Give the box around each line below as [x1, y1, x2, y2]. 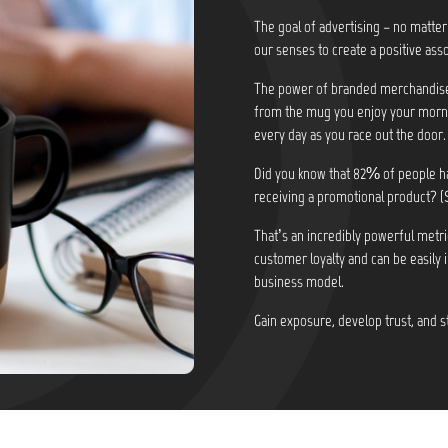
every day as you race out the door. [253, 125, 446, 145]
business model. [253, 272, 344, 292]
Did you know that [253, 164, 353, 184]
